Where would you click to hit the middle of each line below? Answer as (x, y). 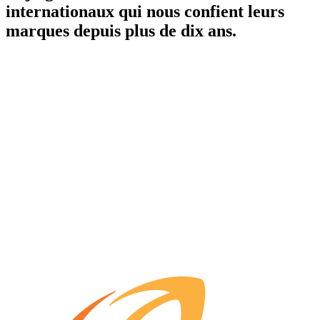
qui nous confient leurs (199, 12)
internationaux (60, 12)
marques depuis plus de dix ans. (121, 31)
